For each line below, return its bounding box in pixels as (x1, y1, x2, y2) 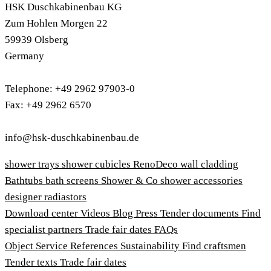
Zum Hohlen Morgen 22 (5, 17, 108, 29)
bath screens (45, 174, 101, 186)
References (70, 240, 120, 252)
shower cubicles (62, 158, 133, 170)
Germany (5, 50, 44, 62)
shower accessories (160, 174, 243, 186)
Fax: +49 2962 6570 (5, 99, 91, 111)
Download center (5, 207, 80, 219)
